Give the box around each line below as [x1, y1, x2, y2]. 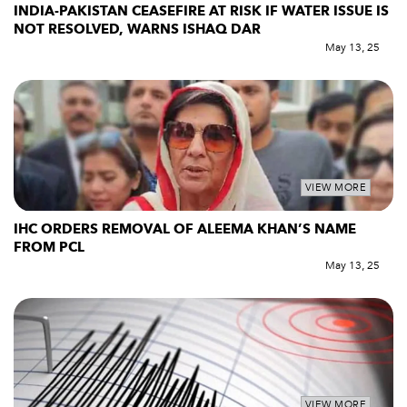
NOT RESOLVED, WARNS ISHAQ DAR [14, 19, 261, 38]
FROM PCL [14, 237, 88, 256]
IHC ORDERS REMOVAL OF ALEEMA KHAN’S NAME [14, 219, 356, 238]
